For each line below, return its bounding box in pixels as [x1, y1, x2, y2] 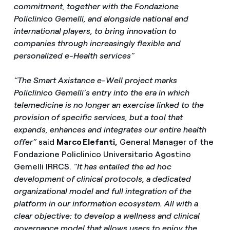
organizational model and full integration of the [13, 186, 191, 196]
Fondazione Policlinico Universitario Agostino [13, 149, 191, 159]
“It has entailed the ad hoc [73, 161, 171, 171]
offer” [13, 137, 36, 147]
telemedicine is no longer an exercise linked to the [13, 100, 204, 110]
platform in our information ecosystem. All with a [13, 198, 198, 208]
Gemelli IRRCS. [13, 161, 73, 171]
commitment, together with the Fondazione [13, 2, 179, 12]
